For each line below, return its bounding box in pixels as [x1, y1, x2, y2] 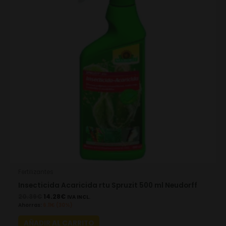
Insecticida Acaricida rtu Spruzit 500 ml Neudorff [18, 180, 198, 190]
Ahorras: [18, 202, 42, 209]
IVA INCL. [67, 194, 91, 201]
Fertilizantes [18, 167, 54, 176]
